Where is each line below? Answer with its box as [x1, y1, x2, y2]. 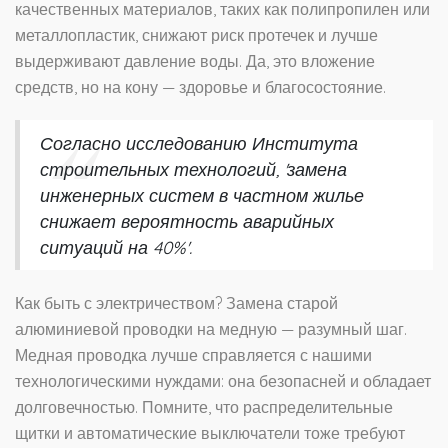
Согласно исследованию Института [40, 132, 358, 155]
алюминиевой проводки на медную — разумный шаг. [15, 319, 407, 340]
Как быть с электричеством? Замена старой [15, 293, 338, 314]
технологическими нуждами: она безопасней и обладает [15, 371, 431, 392]
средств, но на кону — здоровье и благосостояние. [15, 77, 386, 98]
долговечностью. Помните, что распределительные [15, 397, 393, 418]
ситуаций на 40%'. [40, 236, 192, 259]
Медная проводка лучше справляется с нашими [15, 345, 372, 366]
